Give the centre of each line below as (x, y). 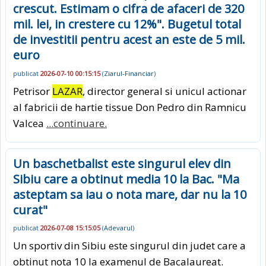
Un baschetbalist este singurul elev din (122, 163)
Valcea (30, 123)
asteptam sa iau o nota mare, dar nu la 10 (130, 194)
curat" (30, 210)
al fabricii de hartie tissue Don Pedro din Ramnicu (130, 107)
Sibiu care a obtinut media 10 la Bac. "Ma (126, 179)
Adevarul (118, 228)
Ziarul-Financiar (129, 73)
